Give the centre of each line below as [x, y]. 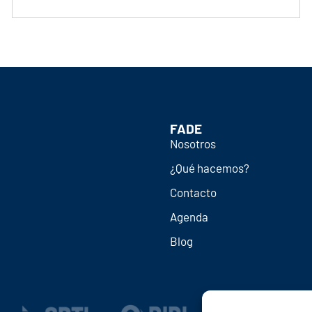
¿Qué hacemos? [209, 168]
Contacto [193, 193]
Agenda [189, 217]
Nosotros [193, 144]
